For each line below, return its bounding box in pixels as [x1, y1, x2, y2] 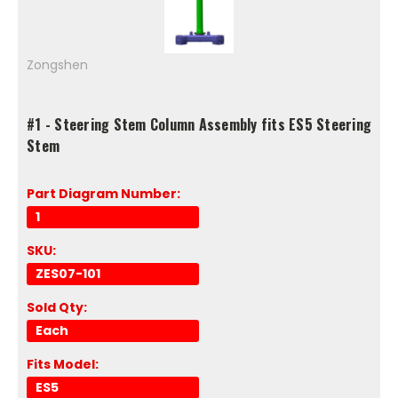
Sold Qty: [27, 298, 87, 316]
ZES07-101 [36, 264, 100, 283]
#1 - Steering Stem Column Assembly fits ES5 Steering [27, 113, 371, 135]
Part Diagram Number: [27, 184, 180, 203]
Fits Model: [27, 354, 99, 373]
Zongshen [27, 56, 88, 74]
